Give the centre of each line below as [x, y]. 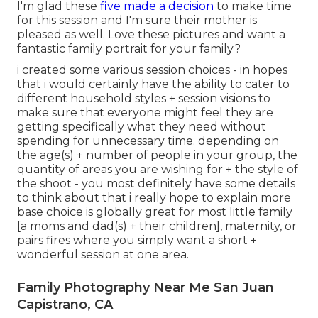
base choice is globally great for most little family [155, 212]
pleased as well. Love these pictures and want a [151, 35]
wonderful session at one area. [103, 255]
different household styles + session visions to [144, 99]
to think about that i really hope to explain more [154, 198]
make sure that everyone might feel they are [145, 113]
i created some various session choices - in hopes [152, 70]
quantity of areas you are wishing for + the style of [158, 170]
